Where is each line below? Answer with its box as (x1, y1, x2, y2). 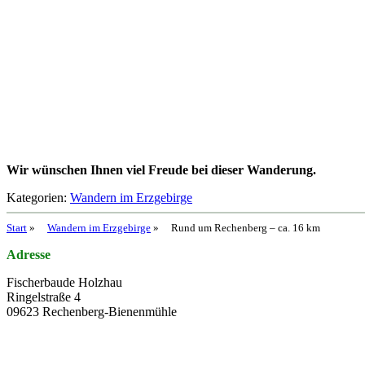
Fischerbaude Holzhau (7, 275, 122, 289)
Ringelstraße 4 (7, 289, 81, 304)
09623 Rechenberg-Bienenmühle (7, 304, 177, 319)
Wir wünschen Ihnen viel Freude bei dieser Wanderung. (7, 162, 316, 177)
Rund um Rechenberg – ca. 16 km (171, 221, 320, 234)
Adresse (7, 247, 51, 262)
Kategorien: (7, 190, 70, 204)
